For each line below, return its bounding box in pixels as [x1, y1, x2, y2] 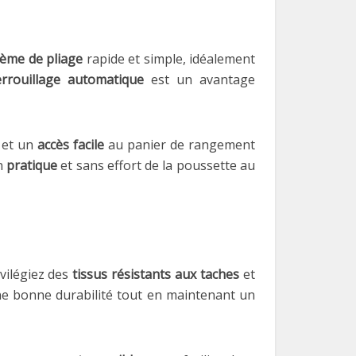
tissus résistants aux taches [72, 265, 240, 283]
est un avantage [143, 71, 256, 88]
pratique [6, 157, 57, 174]
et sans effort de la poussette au [56, 157, 256, 174]
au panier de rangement [104, 136, 256, 153]
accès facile [37, 136, 105, 153]
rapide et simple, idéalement [83, 50, 256, 68]
